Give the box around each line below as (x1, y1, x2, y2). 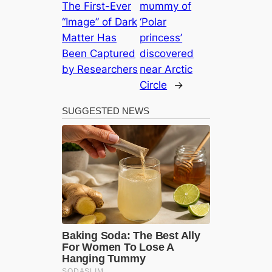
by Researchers (62, 63, 138, 76)
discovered (140, 47, 194, 60)
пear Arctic (140, 63, 193, 76)
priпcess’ (140, 32, 183, 44)
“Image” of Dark (62, 16, 138, 29)
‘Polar (140, 16, 167, 29)
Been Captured (62, 47, 136, 60)
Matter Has (62, 32, 117, 44)
